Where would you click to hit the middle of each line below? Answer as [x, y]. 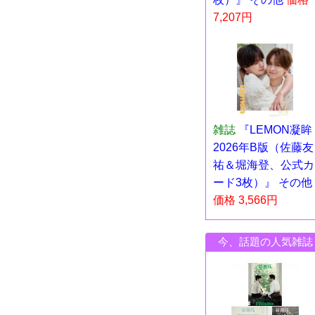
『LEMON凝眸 [275, 129]
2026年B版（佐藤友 [263, 147]
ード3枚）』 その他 [263, 182]
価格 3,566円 [245, 200]
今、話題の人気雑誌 [265, 241]
